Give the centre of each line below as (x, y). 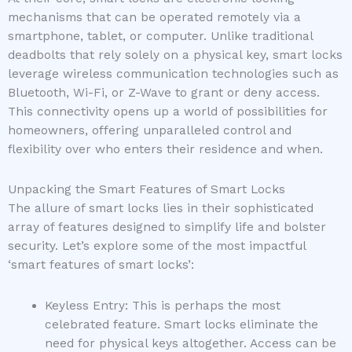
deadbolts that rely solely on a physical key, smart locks (175, 55)
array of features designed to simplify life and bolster (167, 227)
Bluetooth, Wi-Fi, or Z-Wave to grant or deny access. (164, 93)
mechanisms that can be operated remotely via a (154, 18)
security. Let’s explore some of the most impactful (157, 246)
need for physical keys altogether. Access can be (190, 343)
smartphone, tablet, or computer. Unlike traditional (160, 37)
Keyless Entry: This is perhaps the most (162, 305)
